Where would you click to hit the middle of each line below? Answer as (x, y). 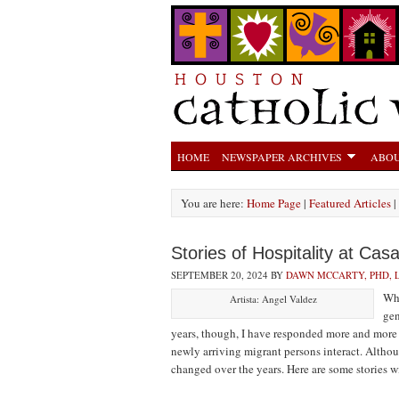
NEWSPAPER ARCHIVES (282, 157)
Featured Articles (350, 203)
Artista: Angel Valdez (273, 299)
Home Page (274, 203)
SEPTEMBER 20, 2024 (220, 275)
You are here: (214, 203)
